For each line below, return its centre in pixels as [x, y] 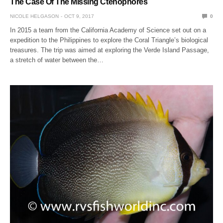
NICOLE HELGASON [34, 16]
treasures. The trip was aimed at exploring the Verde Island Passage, [110, 50]
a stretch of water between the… [57, 60]
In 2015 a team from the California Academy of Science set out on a [108, 30]
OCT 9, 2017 [79, 16]
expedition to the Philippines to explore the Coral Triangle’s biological [109, 40]
